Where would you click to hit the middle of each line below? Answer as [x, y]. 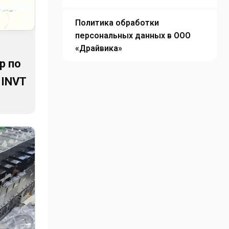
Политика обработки [117, 23]
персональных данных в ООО [133, 36]
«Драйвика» [98, 48]
